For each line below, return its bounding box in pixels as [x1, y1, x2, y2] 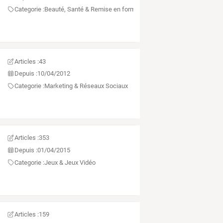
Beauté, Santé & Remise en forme [44, 5, 139, 13]
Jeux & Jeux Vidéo [44, 158, 96, 166]
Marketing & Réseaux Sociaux [44, 82, 128, 90]
